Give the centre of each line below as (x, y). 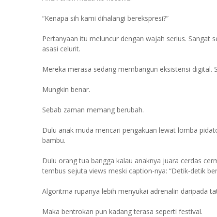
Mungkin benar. (66, 89)
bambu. (54, 140)
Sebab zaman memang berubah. (93, 110)
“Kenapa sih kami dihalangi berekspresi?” (105, 18)
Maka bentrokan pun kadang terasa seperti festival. (122, 211)
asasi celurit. (61, 49)
